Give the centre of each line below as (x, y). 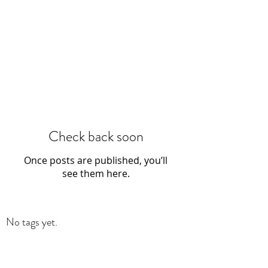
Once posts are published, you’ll (96, 160)
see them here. (96, 173)
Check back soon (96, 136)
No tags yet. (32, 222)
